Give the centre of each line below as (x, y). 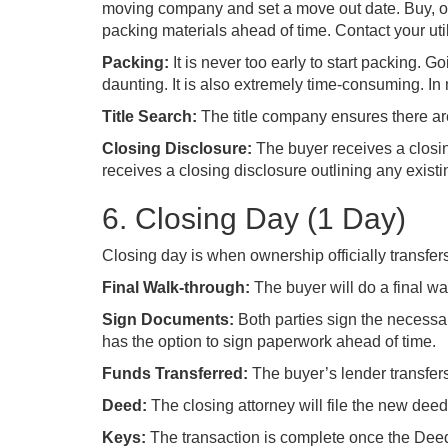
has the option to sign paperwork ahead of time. (269, 341)
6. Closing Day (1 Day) (254, 218)
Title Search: (151, 116)
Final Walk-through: (178, 287)
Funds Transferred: (177, 373)
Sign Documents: (170, 319)
